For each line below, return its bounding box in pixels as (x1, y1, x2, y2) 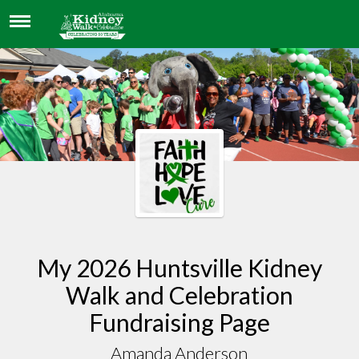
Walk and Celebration (65, 280, 293, 309)
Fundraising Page (88, 307, 270, 337)
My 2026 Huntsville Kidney (36, 252, 322, 282)
